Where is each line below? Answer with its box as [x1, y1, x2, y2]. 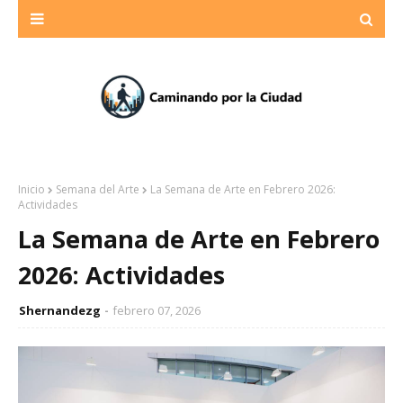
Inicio [18, 182, 45, 197]
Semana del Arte [56, 182, 139, 197]
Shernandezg [19, 302, 101, 318]
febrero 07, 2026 [112, 302, 201, 318]
